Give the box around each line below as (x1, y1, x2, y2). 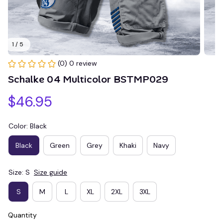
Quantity (8, 211, 37, 220)
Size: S (8, 168, 30, 177)
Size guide (34, 168, 67, 177)
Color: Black (8, 121, 47, 130)
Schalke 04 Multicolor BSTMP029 (8, 73, 168, 86)
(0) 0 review (58, 59, 97, 68)
